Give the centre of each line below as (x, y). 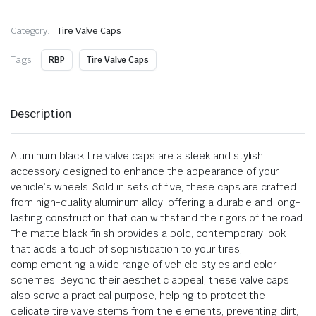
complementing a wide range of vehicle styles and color (144, 264)
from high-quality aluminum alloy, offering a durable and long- (156, 202)
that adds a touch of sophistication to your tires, (126, 249)
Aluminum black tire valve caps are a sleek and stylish (137, 156)
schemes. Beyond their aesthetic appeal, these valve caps (150, 280)
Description (41, 114)
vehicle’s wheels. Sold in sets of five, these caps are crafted (154, 187)
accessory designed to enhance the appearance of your (145, 171)
